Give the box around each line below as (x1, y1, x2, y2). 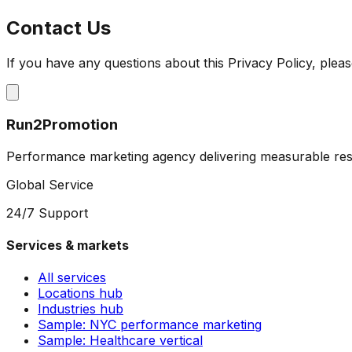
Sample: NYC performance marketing (38, 317, 262, 333)
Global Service (6, 176, 93, 192)
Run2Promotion (6, 115, 118, 134)
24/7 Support (6, 204, 88, 221)
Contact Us (6, 16, 111, 40)
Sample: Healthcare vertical (38, 332, 203, 349)
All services (38, 269, 106, 286)
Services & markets (6, 236, 129, 253)
